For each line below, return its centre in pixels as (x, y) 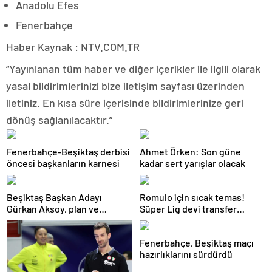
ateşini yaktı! (167, 220)
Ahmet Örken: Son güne (190, 151)
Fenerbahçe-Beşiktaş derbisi (68, 151)
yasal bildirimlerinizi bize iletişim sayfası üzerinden (125, 86)
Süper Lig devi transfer (188, 209)
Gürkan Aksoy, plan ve (53, 209)
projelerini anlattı (43, 220)
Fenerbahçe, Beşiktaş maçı (197, 243)
